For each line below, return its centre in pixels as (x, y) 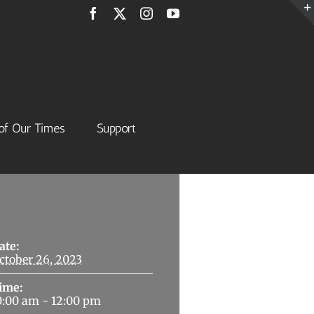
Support (116, 128)
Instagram (177, 13)
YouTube (202, 13)
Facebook (123, 13)
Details (26, 214)
